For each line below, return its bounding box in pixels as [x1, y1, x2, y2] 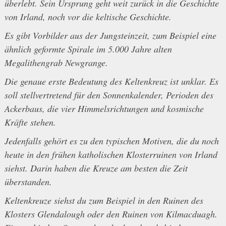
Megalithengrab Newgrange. [4, 56, 108, 69]
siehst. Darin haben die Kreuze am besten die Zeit [4, 162, 188, 175]
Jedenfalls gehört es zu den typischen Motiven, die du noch [4, 135, 219, 147]
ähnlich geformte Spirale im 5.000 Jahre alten [4, 43, 172, 55]
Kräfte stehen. [4, 116, 56, 129]
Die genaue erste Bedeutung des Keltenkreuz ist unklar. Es [4, 75, 218, 88]
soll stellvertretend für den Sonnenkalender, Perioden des [4, 89, 213, 101]
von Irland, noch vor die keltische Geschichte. [4, 11, 172, 23]
